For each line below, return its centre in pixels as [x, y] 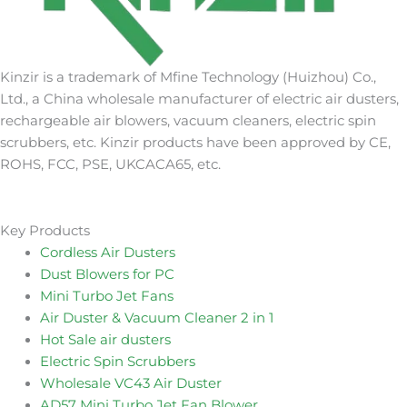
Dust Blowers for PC [107, 275]
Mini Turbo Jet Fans [106, 297]
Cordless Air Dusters [107, 253]
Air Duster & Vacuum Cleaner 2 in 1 [156, 318]
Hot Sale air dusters [105, 340]
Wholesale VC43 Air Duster [130, 384]
